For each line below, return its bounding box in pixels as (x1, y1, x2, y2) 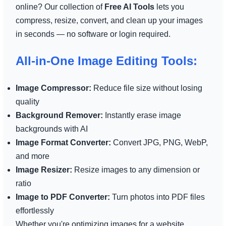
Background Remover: (15, 110, 103, 120)
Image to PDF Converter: (15, 192, 110, 201)
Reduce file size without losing (91, 83, 202, 92)
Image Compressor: (15, 83, 91, 92)
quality (15, 97, 39, 106)
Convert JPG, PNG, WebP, (110, 138, 208, 147)
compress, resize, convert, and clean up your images (15, 16, 203, 25)
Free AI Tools (104, 2, 154, 11)
